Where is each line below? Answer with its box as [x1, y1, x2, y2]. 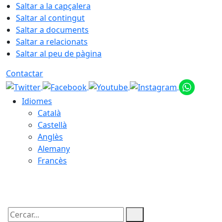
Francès [38, 155, 67, 166]
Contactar [6, 68, 43, 79]
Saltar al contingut [16, 12, 85, 23]
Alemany [38, 143, 70, 154]
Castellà [38, 119, 67, 130]
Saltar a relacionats [16, 36, 88, 47]
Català [38, 108, 61, 118]
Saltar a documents [16, 24, 89, 35]
